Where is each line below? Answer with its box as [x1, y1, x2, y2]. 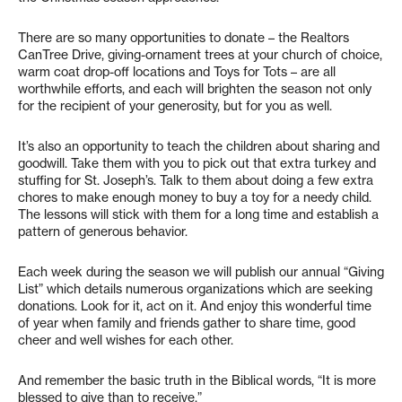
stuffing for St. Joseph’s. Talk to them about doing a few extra [18, 172, 373, 188]
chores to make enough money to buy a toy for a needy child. [18, 189, 371, 205]
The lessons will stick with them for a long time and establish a [18, 206, 379, 223]
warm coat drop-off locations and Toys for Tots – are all [18, 64, 336, 80]
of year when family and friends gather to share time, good [18, 315, 355, 331]
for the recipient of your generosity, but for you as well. [18, 98, 332, 114]
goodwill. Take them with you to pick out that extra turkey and [18, 155, 376, 171]
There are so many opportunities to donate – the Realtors [18, 30, 349, 46]
